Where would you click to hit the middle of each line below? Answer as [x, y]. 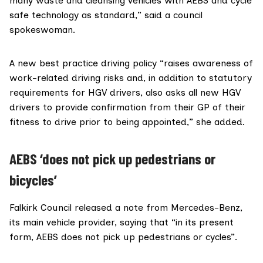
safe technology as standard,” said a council [106, 15]
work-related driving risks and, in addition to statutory [131, 77]
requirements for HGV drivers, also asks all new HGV [125, 92]
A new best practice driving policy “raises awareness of [131, 63]
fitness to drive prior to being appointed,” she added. [127, 122]
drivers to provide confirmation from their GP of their [127, 107]
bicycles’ [33, 179]
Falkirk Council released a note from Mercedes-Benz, [126, 208]
